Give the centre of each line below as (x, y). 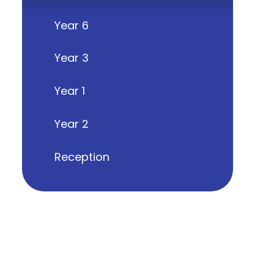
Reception (82, 157)
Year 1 (69, 91)
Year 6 (71, 25)
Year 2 (71, 124)
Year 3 (71, 58)
